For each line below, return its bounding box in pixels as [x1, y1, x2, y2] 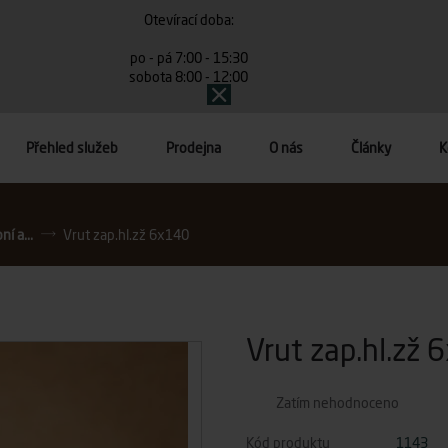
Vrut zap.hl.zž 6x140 [63, 225, 189, 243]
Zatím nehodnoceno [276, 394, 399, 411]
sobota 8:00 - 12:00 [129, 68, 249, 85]
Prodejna [166, 139, 221, 156]
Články [351, 139, 391, 156]
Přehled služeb [26, 139, 118, 156]
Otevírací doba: [143, 11, 234, 28]
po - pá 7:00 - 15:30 [129, 49, 248, 66]
